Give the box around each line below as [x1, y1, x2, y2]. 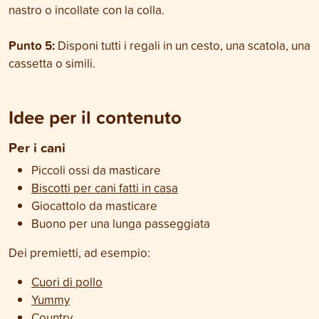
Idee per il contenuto [9, 104, 182, 130]
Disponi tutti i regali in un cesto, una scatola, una [58, 37, 310, 53]
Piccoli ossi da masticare [31, 162, 161, 178]
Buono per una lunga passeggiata [31, 215, 210, 231]
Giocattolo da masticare [31, 197, 157, 214]
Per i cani [9, 137, 66, 157]
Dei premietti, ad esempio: [9, 244, 150, 261]
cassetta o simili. [9, 55, 95, 71]
